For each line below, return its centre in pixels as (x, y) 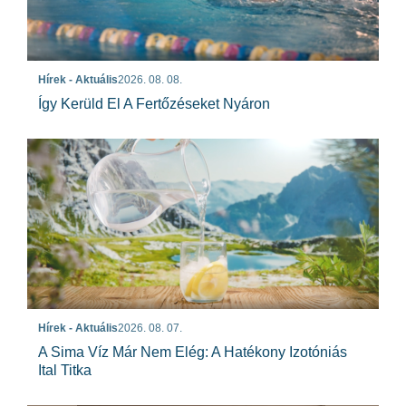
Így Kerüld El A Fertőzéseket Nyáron (154, 104)
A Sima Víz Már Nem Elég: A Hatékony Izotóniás (193, 353)
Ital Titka (65, 371)
